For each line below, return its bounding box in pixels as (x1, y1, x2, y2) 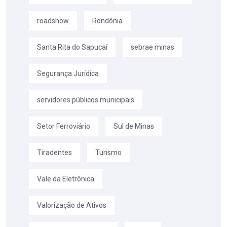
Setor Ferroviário (37, 122, 90, 131)
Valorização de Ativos (37, 201, 106, 210)
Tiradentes (37, 148, 72, 157)
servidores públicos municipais (37, 96, 134, 104)
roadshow (37, 17, 69, 25)
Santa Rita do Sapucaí (37, 43, 107, 52)
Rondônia (92, 17, 123, 25)
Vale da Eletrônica (37, 175, 94, 183)
